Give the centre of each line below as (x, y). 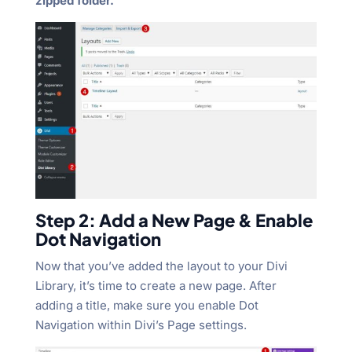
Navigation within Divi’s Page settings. (141, 324)
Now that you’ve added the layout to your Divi (161, 266)
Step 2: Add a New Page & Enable (174, 220)
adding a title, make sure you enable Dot (147, 305)
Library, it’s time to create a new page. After (156, 285)
